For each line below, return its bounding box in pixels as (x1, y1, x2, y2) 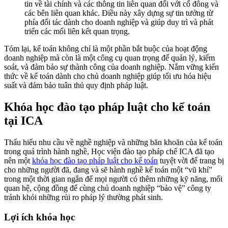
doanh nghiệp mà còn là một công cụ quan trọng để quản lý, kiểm (4, 53, 215, 63)
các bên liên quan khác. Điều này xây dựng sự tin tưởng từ (24, 9, 213, 18)
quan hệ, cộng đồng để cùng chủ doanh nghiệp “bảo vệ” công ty (4, 184, 211, 193)
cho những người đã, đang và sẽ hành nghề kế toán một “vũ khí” (4, 165, 212, 175)
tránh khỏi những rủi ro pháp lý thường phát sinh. (4, 193, 163, 202)
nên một (4, 156, 32, 165)
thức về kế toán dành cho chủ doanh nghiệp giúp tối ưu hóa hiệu (4, 72, 211, 81)
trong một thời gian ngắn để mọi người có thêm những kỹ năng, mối (4, 175, 222, 184)
